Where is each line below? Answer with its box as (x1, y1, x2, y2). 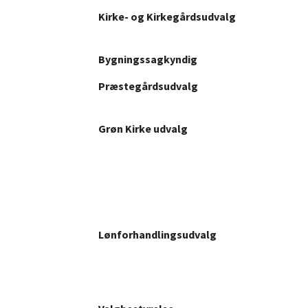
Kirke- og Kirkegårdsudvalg (98, 9, 236, 23)
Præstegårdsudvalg (98, 78, 198, 93)
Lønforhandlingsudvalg (98, 227, 217, 241)
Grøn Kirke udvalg (98, 121, 188, 135)
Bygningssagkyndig (98, 52, 197, 66)
